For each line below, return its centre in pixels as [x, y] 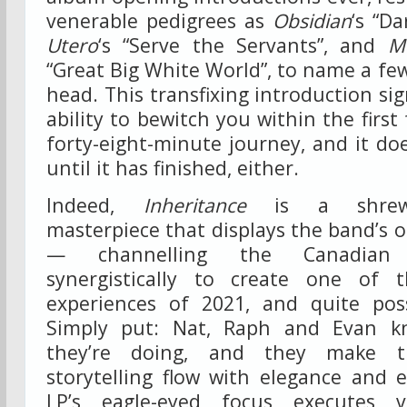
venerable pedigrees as [159, 20]
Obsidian [312, 20]
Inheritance [194, 204]
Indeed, [95, 204]
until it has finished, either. [173, 168]
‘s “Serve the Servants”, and [243, 45]
